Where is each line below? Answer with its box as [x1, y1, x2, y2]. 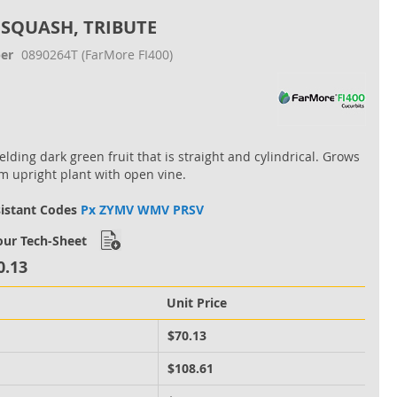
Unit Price [167, 294, 228, 312]
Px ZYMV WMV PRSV [81, 200, 205, 218]
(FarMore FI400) [82, 45, 174, 63]
